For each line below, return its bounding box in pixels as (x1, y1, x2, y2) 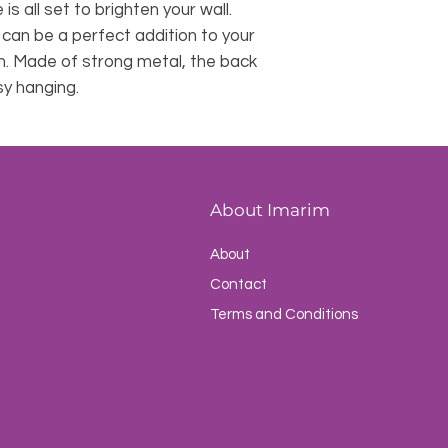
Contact (210, 277, 267, 293)
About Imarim (210, 200, 330, 221)
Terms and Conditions (210, 307, 358, 323)
